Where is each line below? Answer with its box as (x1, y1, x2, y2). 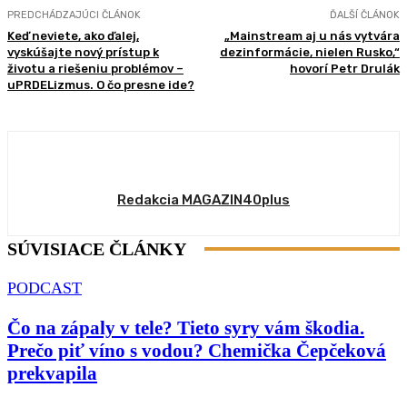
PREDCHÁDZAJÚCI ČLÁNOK (7, 8, 141, 21)
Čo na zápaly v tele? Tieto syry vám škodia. (7, 316, 364, 339)
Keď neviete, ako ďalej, (7, 28, 139, 43)
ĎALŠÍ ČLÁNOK (329, 8, 400, 21)
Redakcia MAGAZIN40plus (117, 191, 290, 208)
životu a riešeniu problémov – (7, 61, 184, 75)
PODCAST (7, 278, 82, 297)
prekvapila (7, 362, 97, 384)
